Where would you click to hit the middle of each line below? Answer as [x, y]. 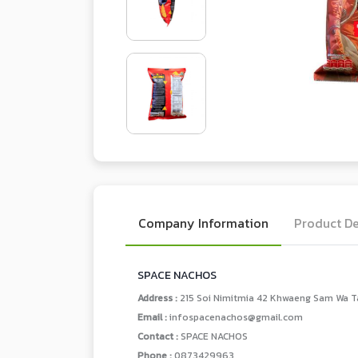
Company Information [203, 223]
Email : [153, 317]
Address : [159, 298]
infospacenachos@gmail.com [236, 317]
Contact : [159, 336]
